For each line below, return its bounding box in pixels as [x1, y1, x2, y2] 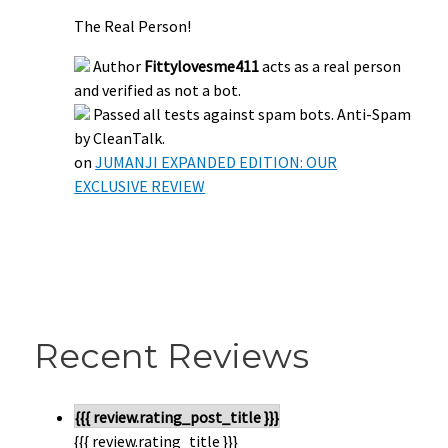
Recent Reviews [34, 334, 310, 377]
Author [93, 55, 145, 76]
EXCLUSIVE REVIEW [74, 175, 206, 196]
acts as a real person [259, 55, 402, 76]
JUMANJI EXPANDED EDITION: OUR [95, 151, 338, 172]
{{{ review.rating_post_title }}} [75, 406, 280, 427]
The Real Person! [74, 15, 192, 36]
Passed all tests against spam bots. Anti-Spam [93, 103, 412, 124]
